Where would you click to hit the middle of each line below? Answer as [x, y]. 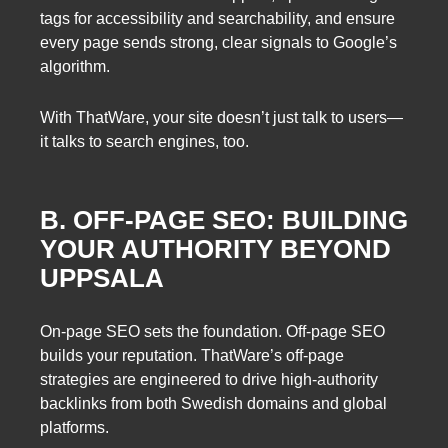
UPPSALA [102, 278]
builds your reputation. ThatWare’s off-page [192, 355]
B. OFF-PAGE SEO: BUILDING [224, 220]
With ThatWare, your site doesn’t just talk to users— [221, 117]
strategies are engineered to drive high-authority [209, 379]
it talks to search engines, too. [144, 141]
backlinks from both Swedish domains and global [213, 403]
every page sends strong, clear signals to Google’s [218, 42]
